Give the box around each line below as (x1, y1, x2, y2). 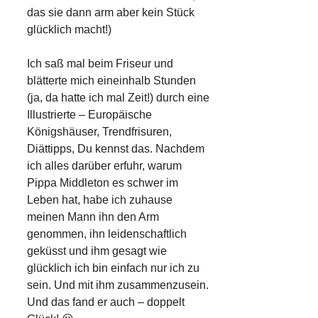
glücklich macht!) (27, 23, 111, 35)
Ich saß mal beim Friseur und (27, 57, 173, 70)
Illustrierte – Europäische (27, 108, 152, 121)
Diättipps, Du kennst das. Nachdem (27, 142, 204, 155)
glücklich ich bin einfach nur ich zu (27, 261, 199, 274)
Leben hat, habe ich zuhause (27, 193, 172, 206)
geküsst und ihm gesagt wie (27, 244, 167, 257)
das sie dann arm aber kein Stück (27, 6, 194, 18)
